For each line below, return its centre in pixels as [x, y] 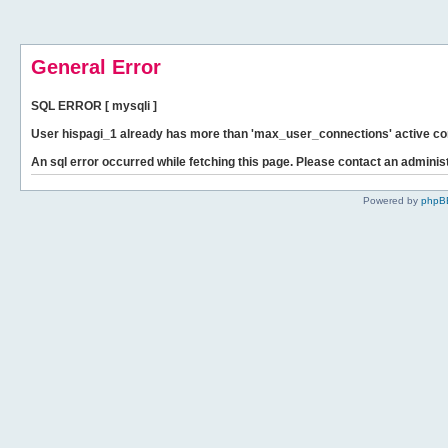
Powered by [392, 200]
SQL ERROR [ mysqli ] [94, 106]
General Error [96, 67]
